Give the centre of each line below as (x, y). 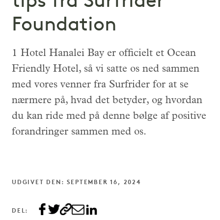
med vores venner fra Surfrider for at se (100, 85)
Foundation (64, 25)
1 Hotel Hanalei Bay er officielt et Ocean (104, 54)
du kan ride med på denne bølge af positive (109, 116)
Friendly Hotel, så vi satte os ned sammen (106, 69)
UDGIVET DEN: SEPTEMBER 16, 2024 (76, 182)
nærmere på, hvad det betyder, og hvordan (107, 101)
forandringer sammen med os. (79, 132)
